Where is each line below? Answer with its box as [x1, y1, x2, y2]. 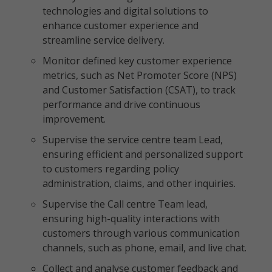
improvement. [42, 112, 106, 126]
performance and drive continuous [42, 98, 200, 111]
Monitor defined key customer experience [42, 54, 232, 67]
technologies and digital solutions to [42, 4, 208, 18]
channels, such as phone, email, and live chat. [42, 241, 246, 254]
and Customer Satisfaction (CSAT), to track [42, 83, 236, 97]
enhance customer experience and [42, 19, 199, 32]
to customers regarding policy [42, 162, 179, 175]
